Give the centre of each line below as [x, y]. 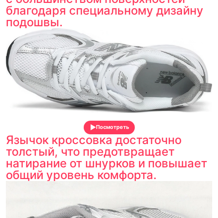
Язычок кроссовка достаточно [94, 140]
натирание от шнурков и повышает [107, 163]
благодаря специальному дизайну [105, 11]
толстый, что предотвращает [90, 151]
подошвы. [34, 22]
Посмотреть [112, 127]
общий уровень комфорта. [81, 175]
